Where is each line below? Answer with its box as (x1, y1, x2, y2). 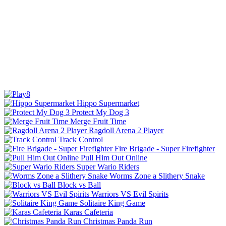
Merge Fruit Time (70, 117, 126, 126)
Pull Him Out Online (81, 153, 147, 162)
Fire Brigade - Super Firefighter (115, 144, 215, 153)
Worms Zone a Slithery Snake (109, 171, 205, 180)
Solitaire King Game (80, 198, 145, 207)
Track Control (59, 135, 103, 144)
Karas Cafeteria (64, 207, 113, 216)
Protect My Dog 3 (72, 107, 129, 117)
